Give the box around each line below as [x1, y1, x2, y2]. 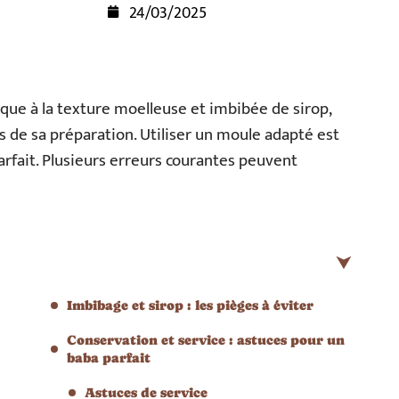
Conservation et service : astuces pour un [67, 332, 345, 347]
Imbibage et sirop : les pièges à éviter [67, 297, 313, 313]
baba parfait [67, 350, 151, 365]
